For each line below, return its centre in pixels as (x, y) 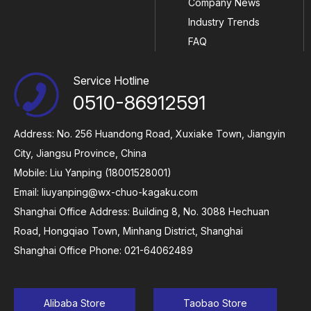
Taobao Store (216, 303)
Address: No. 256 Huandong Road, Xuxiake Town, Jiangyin (150, 134)
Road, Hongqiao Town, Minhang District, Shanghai (128, 231)
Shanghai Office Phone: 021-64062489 (103, 251)
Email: (28, 192)
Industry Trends (224, 22)
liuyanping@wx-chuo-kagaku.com (120, 192)
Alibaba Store (75, 303)
